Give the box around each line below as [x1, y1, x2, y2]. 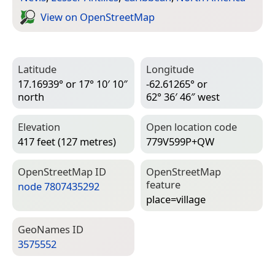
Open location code [146, 119, 237, 134]
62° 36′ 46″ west [146, 90, 220, 104]
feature [146, 177, 180, 192]
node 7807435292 [18, 179, 99, 194]
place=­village [146, 192, 206, 207]
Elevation [18, 119, 60, 134]
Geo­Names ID [18, 222, 83, 236]
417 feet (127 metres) [18, 134, 116, 149]
